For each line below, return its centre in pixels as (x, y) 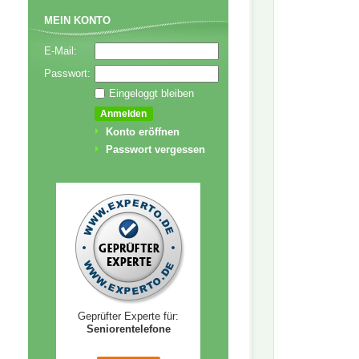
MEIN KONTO (77, 21)
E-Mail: (61, 51)
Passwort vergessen (155, 150)
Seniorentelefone (128, 329)
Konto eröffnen (143, 132)
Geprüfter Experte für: (128, 317)
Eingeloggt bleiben (151, 94)
